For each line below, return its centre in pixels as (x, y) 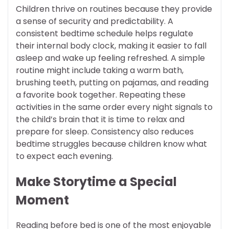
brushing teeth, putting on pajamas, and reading (112, 82)
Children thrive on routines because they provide (114, 9)
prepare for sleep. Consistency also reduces (105, 131)
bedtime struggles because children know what (111, 144)
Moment (42, 200)
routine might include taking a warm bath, (100, 70)
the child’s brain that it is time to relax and (100, 119)
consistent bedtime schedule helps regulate (105, 33)
